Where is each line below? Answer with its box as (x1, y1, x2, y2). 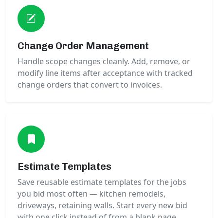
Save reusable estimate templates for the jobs (18, 177, 186, 188)
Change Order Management (18, 40, 149, 52)
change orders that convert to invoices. (18, 79, 162, 91)
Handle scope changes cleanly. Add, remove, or (18, 56, 190, 67)
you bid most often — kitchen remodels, (18, 188, 165, 200)
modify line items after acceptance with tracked (18, 68, 193, 79)
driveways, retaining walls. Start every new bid (18, 200, 187, 211)
